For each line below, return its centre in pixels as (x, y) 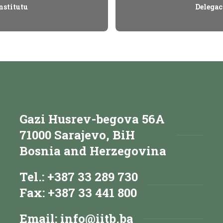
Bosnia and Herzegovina (93, 151)
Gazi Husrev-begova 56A (92, 119)
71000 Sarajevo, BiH (77, 135)
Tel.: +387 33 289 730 (79, 176)
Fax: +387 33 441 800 (78, 192)
